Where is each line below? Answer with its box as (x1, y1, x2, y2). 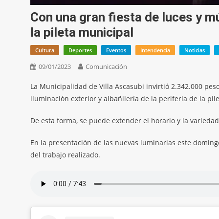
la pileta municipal (30, 25, 133, 40)
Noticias (184, 46, 205, 54)
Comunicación (86, 62, 127, 71)
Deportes (68, 46, 92, 54)
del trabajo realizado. (30, 150, 100, 160)
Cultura (35, 46, 54, 54)
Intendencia (140, 46, 170, 54)
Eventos (106, 46, 126, 54)
